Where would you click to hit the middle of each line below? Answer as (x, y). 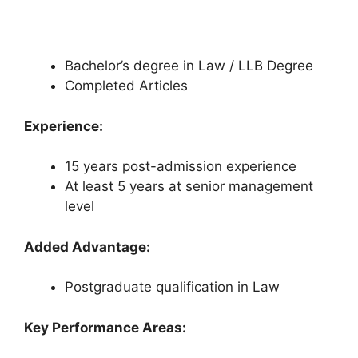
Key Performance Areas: (105, 327)
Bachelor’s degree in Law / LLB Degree (189, 66)
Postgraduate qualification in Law (172, 287)
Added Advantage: (87, 247)
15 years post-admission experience (181, 167)
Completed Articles (126, 86)
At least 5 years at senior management (189, 187)
